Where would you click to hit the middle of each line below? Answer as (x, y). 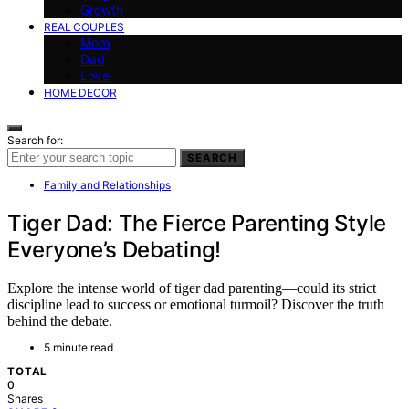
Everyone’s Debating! (114, 249)
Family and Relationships (107, 184)
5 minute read (79, 348)
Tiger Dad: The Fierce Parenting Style (197, 223)
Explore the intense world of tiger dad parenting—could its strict (192, 288)
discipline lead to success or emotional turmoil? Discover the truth (196, 305)
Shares (25, 399)
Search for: (35, 140)
